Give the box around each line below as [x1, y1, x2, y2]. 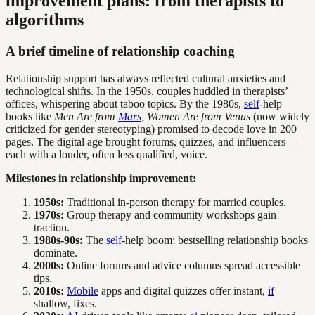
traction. [34, 221, 70, 233]
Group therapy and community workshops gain [64, 208, 276, 221]
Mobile [67, 284, 98, 297]
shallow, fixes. [34, 297, 97, 309]
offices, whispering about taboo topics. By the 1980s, [6, 97, 244, 110]
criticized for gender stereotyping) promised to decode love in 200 [6, 122, 297, 135]
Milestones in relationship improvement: [6, 172, 196, 184]
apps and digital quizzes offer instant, [98, 284, 268, 297]
